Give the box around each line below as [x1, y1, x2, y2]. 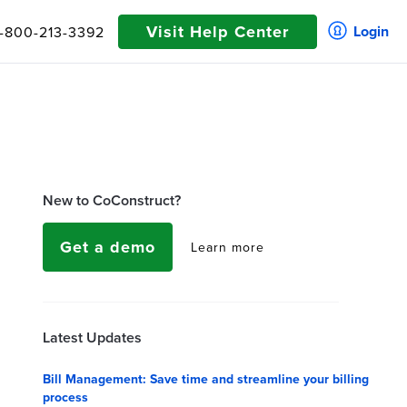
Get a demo [59, 235, 155, 259]
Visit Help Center [146, 19, 289, 44]
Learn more [190, 238, 264, 256]
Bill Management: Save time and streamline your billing [42, 369, 369, 388]
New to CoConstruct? [42, 190, 181, 211]
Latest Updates [42, 326, 142, 348]
